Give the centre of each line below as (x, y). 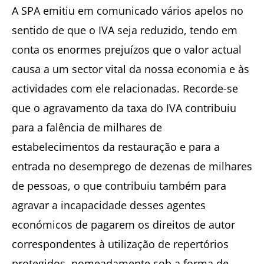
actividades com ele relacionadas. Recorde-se (125, 88)
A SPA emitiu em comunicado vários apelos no (128, 10)
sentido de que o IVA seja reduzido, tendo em (125, 30)
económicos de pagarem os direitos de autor (123, 224)
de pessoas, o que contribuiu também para (119, 185)
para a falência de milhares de (87, 127)
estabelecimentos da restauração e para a (116, 146)
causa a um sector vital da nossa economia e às (131, 69)
